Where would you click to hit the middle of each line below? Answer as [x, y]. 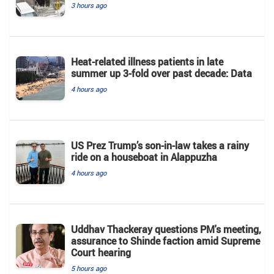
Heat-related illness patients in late [147, 61]
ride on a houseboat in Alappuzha [144, 157]
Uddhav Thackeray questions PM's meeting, [166, 229]
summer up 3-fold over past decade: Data [161, 73]
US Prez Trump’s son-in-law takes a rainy [160, 145]
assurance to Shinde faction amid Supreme [165, 241]
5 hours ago [89, 268]
